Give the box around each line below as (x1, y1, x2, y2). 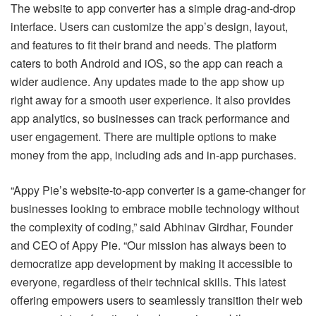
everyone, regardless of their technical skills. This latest (11, 273, 286, 290)
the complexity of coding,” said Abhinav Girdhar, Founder (11, 218, 293, 235)
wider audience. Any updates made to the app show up (11, 73, 284, 90)
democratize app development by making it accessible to (11, 255, 293, 272)
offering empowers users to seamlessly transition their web (11, 291, 303, 308)
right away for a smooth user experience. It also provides (11, 91, 291, 108)
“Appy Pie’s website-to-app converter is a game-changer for (11, 181, 305, 198)
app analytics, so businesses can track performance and (11, 109, 290, 126)
